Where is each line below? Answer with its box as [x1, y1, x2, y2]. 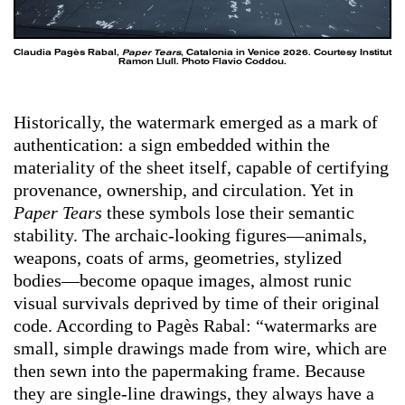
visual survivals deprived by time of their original [14, 292, 380, 313]
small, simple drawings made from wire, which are [14, 337, 387, 358]
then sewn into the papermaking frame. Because [14, 360, 365, 381]
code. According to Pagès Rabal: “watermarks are [14, 315, 377, 335]
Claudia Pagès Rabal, [14, 47, 122, 57]
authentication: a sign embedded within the [14, 134, 330, 155]
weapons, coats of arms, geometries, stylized [14, 247, 342, 268]
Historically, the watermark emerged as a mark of [14, 111, 378, 132]
